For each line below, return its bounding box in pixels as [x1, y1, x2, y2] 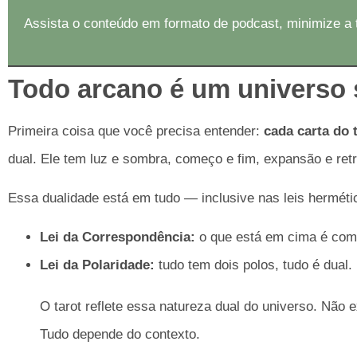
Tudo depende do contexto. [40, 327, 200, 343]
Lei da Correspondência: [40, 229, 195, 245]
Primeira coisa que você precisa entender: [8, 123, 264, 139]
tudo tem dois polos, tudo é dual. [155, 257, 352, 273]
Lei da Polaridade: [40, 257, 155, 273]
